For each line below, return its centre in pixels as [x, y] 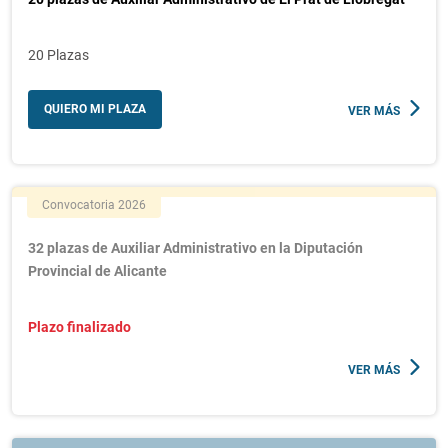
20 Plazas [58, 55]
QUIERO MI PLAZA [95, 109]
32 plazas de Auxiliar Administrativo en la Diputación [195, 248]
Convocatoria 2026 [94, 205]
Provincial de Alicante [97, 271]
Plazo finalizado [79, 327]
